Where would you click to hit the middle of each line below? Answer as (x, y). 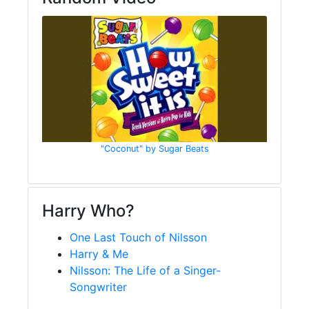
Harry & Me (99, 254)
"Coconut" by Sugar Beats (154, 149)
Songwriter (98, 287)
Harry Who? (88, 211)
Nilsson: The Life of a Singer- (145, 271)
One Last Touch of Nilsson (138, 238)
